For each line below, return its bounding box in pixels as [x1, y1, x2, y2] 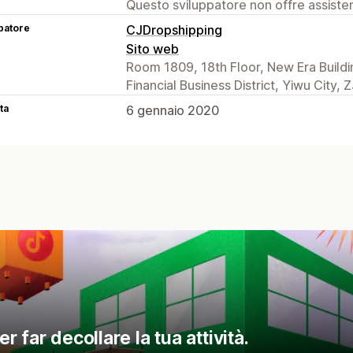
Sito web [126, 40, 179, 57]
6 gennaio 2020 [126, 102, 219, 118]
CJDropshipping [126, 21, 222, 38]
